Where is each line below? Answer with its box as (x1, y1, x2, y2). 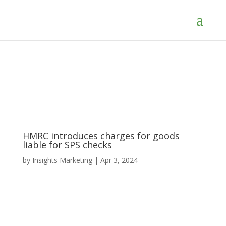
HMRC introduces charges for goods (22, 130, 180, 142)
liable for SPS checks (22, 139, 112, 151)
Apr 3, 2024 (100, 155, 138, 165)
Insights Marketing (32, 155, 92, 165)
